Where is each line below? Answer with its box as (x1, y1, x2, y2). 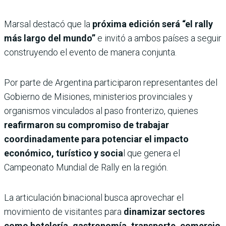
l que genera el (123, 147, 180, 158)
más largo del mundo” (4, 32, 95, 43)
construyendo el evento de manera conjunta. (4, 46, 177, 58)
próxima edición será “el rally (92, 18, 213, 29)
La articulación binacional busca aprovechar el (4, 192, 184, 203)
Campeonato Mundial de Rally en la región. (4, 161, 168, 173)
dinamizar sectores (124, 206, 205, 217)
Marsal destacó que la (4, 18, 92, 29)
